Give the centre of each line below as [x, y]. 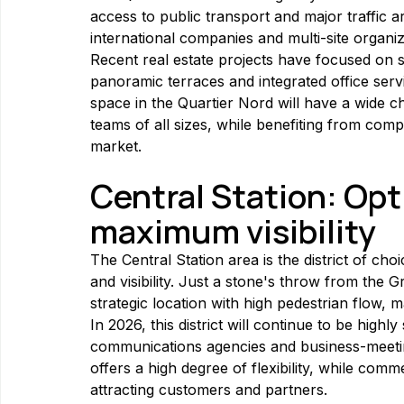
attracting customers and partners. [209, 390]
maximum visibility [233, 232]
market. [116, 147]
